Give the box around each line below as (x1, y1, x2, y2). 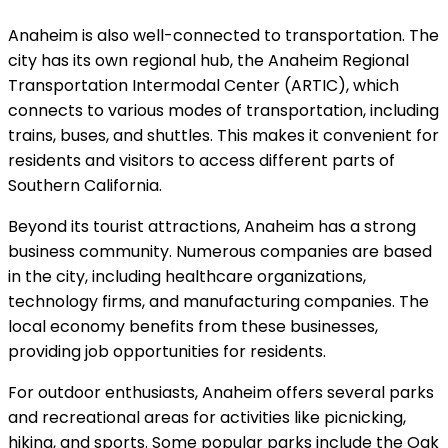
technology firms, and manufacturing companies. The (8, 289, 429, 313)
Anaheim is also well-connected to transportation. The (8, 23, 439, 47)
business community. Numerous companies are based (8, 239, 432, 263)
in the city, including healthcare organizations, (8, 264, 366, 288)
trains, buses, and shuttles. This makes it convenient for (8, 123, 439, 147)
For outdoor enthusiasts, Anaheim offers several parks (8, 380, 434, 404)
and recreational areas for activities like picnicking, (8, 405, 406, 429)
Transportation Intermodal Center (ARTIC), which (8, 73, 399, 97)
